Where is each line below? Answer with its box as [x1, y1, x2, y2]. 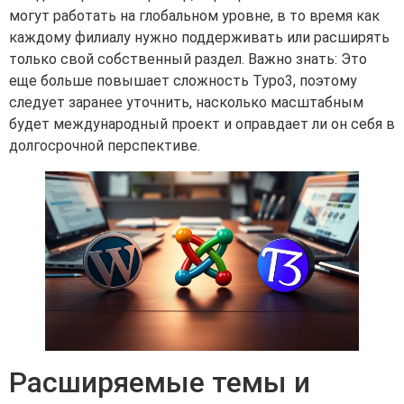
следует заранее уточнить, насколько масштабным [9, 93, 363, 111]
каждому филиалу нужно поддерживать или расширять [9, 28, 390, 46]
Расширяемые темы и [9, 364, 310, 399]
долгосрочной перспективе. [9, 136, 200, 154]
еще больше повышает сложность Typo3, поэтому [9, 71, 357, 89]
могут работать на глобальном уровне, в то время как [9, 6, 380, 24]
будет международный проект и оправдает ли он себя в [9, 115, 395, 133]
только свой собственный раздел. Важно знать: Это [9, 50, 367, 68]
